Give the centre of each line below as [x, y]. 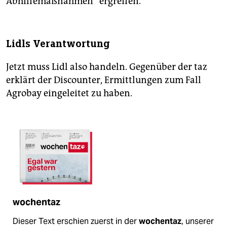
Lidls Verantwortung [58, 44]
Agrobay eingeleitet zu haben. [69, 93]
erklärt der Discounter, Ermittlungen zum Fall [104, 80]
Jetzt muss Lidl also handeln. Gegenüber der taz [107, 67]
